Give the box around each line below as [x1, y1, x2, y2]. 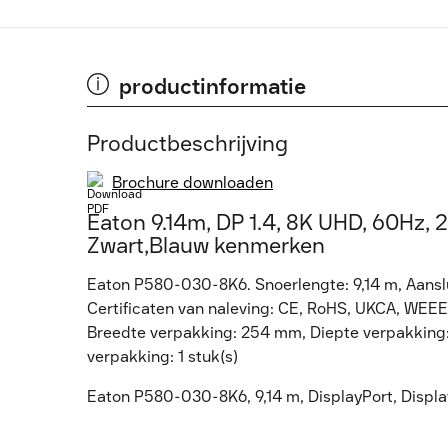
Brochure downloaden [112, 173, 273, 192]
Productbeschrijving [87, 130, 288, 157]
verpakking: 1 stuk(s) [87, 347, 238, 366]
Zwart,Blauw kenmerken [87, 232, 325, 259]
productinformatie [119, 73, 306, 100]
